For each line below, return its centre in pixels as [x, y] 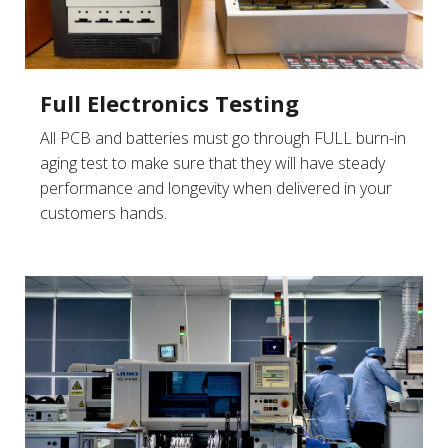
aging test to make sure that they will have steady [212, 163]
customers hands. [103, 213]
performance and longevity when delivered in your [216, 188]
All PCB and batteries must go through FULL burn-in [223, 138]
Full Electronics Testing [169, 103]
